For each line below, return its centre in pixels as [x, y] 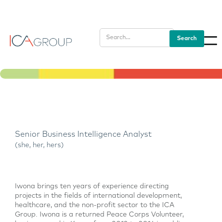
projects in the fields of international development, [98, 196]
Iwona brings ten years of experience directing [92, 186]
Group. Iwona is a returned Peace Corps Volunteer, [99, 215]
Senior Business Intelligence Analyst [83, 134]
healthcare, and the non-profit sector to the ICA [95, 205]
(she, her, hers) [39, 145]
